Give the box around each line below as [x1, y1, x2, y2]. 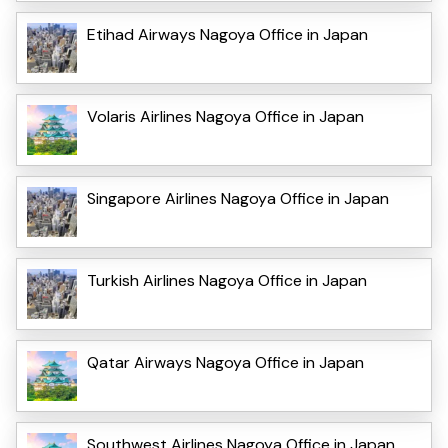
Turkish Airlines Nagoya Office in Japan [87, 269, 367, 291]
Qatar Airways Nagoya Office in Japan [87, 351, 364, 373]
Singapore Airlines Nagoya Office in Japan [87, 187, 389, 209]
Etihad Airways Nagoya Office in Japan [87, 23, 368, 45]
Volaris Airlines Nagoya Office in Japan [87, 105, 364, 127]
